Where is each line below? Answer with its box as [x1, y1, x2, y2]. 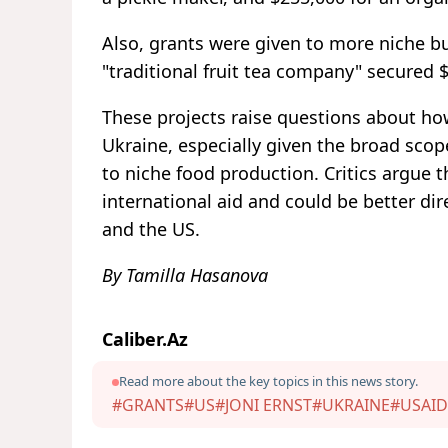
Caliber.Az [102, 327, 188, 352]
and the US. [102, 217, 200, 242]
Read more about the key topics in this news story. [119, 372, 418, 391]
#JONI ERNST [215, 394, 312, 417]
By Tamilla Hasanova [102, 263, 268, 288]
